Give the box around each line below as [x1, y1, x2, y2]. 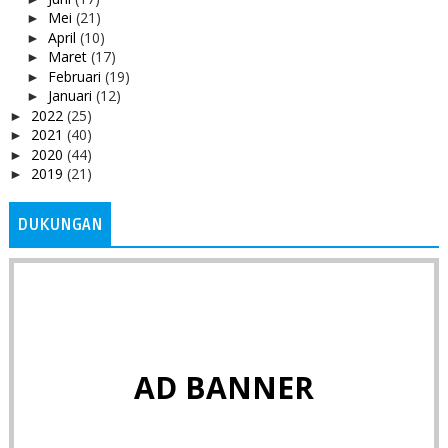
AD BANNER [133, 367, 314, 409]
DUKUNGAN [16, 215, 103, 236]
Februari [47, 66, 105, 86]
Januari [47, 86, 96, 106]
